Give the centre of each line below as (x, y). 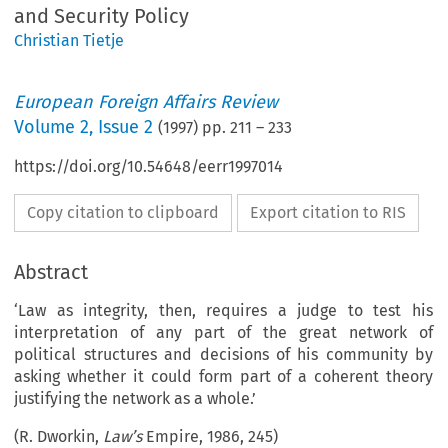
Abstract (51, 272)
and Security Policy (102, 16)
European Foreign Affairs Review (146, 102)
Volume (47, 127)
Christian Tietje (69, 41)
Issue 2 (126, 127)
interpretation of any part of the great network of (223, 333)
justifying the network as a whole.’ (135, 399)
